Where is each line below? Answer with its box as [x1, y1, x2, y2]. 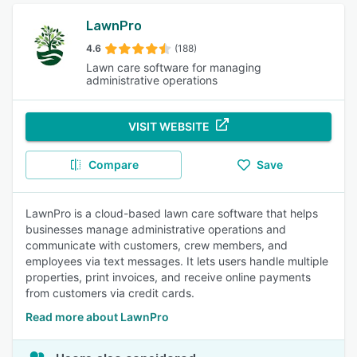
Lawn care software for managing [86, 61, 261, 74]
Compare [88, 158, 139, 171]
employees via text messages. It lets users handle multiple [25, 254, 328, 268]
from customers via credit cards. [25, 286, 194, 300]
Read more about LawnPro [25, 310, 169, 324]
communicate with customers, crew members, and [25, 238, 288, 252]
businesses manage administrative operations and [25, 222, 286, 236]
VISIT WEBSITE [128, 120, 210, 133]
